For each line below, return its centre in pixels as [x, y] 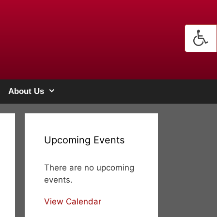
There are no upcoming [89, 168]
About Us [26, 91]
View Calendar [73, 202]
